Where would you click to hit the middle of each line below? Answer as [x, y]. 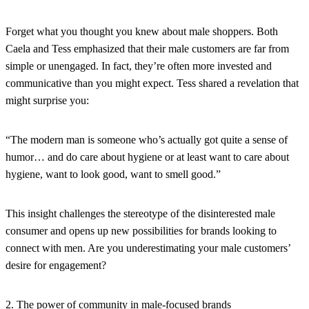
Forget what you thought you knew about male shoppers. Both [142, 31]
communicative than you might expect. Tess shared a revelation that [152, 83]
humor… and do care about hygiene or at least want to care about [147, 157]
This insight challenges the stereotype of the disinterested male [140, 213]
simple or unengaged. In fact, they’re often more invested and [139, 66]
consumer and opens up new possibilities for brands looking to [141, 230]
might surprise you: [47, 100]
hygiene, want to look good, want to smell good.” [113, 174]
